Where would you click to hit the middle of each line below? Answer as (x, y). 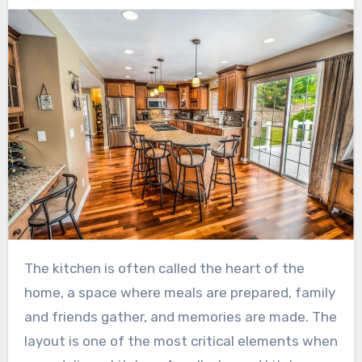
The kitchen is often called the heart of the (28, 269)
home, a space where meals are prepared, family (179, 293)
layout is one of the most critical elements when (181, 341)
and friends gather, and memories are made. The (180, 317)
